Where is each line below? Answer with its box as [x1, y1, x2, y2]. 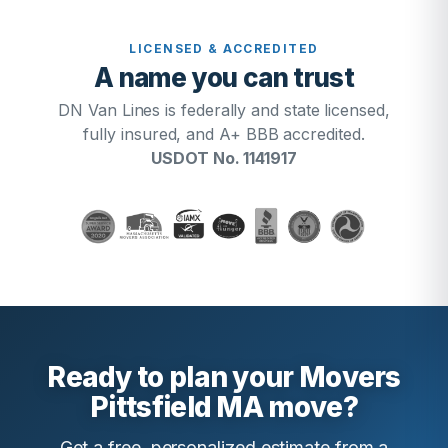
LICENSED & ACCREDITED [129, 41, 319, 56]
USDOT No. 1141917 [151, 148, 297, 168]
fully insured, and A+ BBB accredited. [83, 124, 365, 144]
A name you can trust [94, 62, 354, 93]
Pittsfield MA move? [90, 390, 358, 424]
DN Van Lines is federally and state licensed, [58, 100, 390, 120]
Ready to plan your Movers [47, 360, 401, 394]
